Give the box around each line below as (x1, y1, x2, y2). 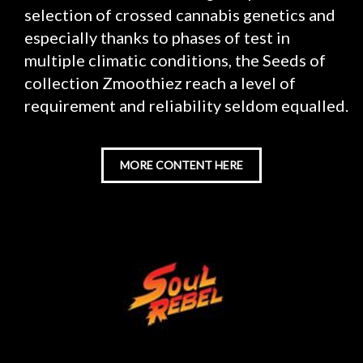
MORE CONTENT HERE (120, 158, 243, 172)
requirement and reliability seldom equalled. (24, 96, 348, 115)
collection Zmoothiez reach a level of (24, 73, 296, 92)
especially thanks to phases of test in (24, 28, 290, 47)
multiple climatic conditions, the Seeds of (24, 50, 326, 70)
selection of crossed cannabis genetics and (24, 5, 335, 24)
